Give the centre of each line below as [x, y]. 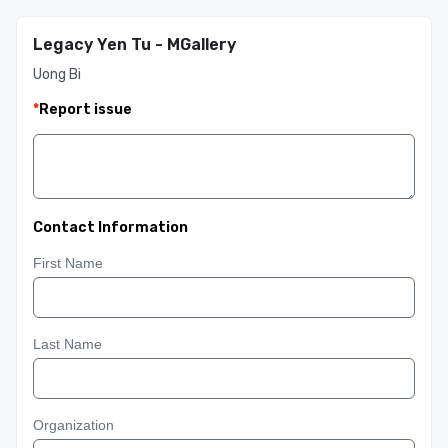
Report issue [85, 109]
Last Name [67, 344]
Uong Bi [57, 74]
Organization [73, 425]
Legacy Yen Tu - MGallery [134, 44]
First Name [68, 263]
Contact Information [110, 227]
